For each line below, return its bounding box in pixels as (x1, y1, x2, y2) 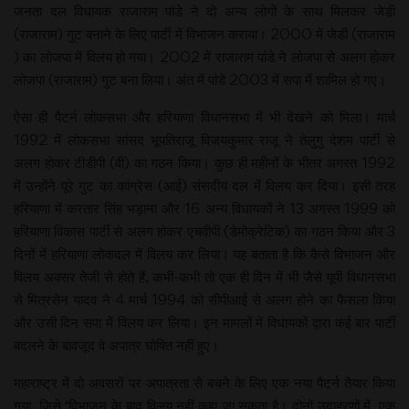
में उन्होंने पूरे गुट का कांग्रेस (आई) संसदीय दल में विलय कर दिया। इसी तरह (14, 175, 395, 194)
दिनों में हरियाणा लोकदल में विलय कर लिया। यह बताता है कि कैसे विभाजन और (14, 244, 395, 263)
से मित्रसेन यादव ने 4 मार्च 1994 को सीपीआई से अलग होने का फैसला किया (14, 289, 395, 309)
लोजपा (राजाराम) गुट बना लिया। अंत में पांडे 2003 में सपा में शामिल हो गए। (14, 69, 386, 89)
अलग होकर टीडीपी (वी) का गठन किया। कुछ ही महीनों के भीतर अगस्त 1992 (14, 152, 395, 172)
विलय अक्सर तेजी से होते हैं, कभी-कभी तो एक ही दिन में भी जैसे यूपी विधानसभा (14, 267, 395, 286)
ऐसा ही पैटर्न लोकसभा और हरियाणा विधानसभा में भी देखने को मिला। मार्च (14, 107, 395, 126)
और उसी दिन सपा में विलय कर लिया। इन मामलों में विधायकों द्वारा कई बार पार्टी (14, 312, 395, 331)
